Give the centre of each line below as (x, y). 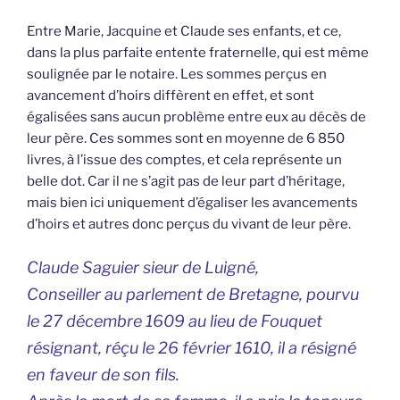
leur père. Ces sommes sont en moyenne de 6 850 (186, 138)
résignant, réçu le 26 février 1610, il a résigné (192, 348)
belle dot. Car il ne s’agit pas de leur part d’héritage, (186, 181)
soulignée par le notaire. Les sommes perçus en (177, 74)
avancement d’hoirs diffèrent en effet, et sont (171, 95)
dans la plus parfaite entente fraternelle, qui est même (198, 52)
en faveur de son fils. (103, 375)
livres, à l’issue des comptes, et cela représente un (184, 159)
